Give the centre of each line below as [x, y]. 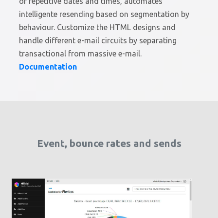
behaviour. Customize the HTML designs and [97, 27]
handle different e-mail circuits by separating [98, 41]
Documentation [48, 67]
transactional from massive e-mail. [80, 54]
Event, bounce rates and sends [109, 143]
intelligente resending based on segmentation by [104, 14]
